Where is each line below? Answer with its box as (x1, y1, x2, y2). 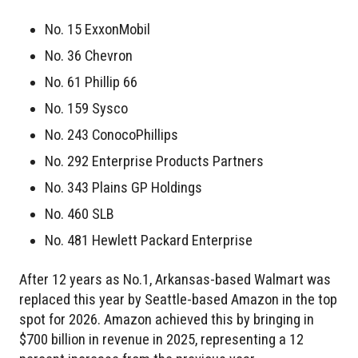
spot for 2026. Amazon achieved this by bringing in (19, 311, 314, 328)
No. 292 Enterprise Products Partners (45, 153, 264, 170)
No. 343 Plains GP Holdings (45, 179, 202, 197)
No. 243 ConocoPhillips (45, 126, 178, 144)
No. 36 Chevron (45, 47, 133, 65)
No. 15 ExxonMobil (45, 21, 150, 38)
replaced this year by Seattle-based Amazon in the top (19, 291, 337, 308)
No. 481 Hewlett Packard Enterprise (45, 232, 253, 249)
